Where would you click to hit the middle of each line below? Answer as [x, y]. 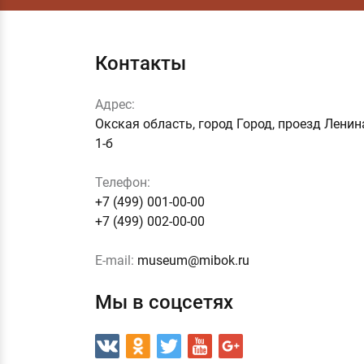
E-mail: [115, 260]
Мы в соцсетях [164, 302]
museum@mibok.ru [193, 260]
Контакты [141, 63]
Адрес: [115, 104]
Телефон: [123, 182]
